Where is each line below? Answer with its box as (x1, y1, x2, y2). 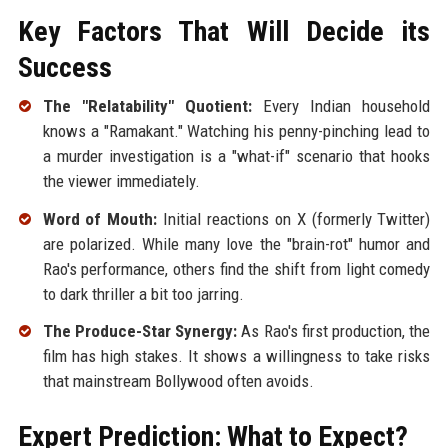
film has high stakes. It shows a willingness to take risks (42, 346, 431, 367)
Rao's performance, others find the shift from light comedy (42, 258, 431, 279)
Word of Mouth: (42, 208, 158, 229)
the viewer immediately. (42, 170, 200, 191)
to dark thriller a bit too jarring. (42, 283, 244, 304)
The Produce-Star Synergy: (42, 321, 238, 342)
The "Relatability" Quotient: (42, 95, 252, 116)
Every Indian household (251, 95, 431, 116)
